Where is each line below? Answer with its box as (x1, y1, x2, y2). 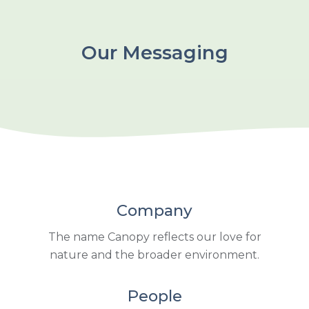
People (127, 286, 182, 306)
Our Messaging (81, 41, 228, 64)
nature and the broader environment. (50, 248, 259, 261)
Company (117, 200, 192, 220)
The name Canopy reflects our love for (48, 230, 261, 243)
